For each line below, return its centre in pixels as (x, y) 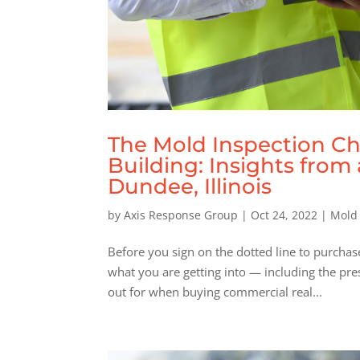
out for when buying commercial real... (215, 292)
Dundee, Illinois (190, 187)
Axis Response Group (181, 215)
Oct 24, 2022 (284, 215)
